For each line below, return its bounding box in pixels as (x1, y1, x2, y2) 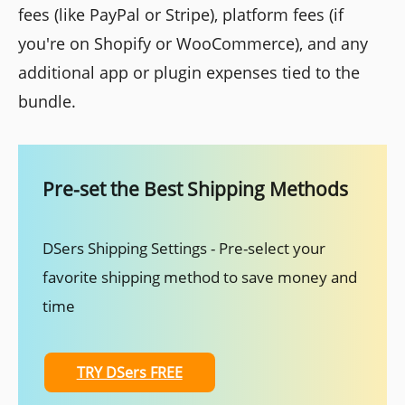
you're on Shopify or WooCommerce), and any (18, 32, 368, 54)
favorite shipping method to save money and (42, 265, 357, 287)
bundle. (18, 89, 76, 112)
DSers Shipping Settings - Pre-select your (42, 236, 325, 259)
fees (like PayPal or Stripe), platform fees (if (18, 3, 344, 25)
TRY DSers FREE (76, 362, 183, 382)
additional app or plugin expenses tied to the (18, 61, 360, 83)
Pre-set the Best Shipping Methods (42, 174, 348, 202)
